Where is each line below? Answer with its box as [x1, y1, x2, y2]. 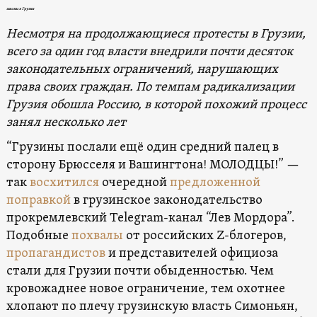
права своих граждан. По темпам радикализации [6, 79, 294, 96]
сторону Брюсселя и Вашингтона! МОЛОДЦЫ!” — [6, 156, 299, 173]
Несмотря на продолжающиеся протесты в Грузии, [6, 25, 306, 42]
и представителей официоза [105, 245, 278, 262]
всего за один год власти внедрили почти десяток [6, 43, 293, 60]
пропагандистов [6, 245, 105, 262]
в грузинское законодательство [70, 192, 263, 209]
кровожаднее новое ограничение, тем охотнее [6, 280, 285, 297]
